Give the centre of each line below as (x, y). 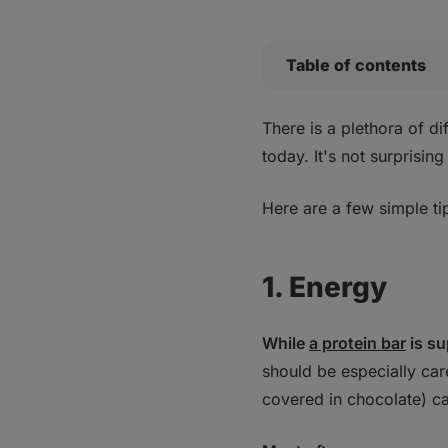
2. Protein (323, 144)
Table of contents (356, 65)
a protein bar (357, 343)
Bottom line (330, 169)
